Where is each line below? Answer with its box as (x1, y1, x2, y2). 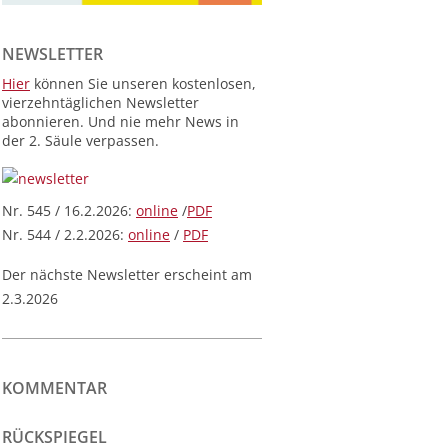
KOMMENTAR (2, 377, 107, 400)
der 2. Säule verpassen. (2, 130, 159, 150)
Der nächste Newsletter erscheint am (2, 265, 252, 285)
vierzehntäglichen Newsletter (2, 92, 199, 112)
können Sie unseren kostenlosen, (30, 73, 256, 93)
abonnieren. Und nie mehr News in (2, 111, 239, 131)
